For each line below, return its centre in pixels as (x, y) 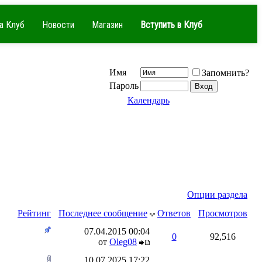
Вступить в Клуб (171, 25)
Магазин (107, 25)
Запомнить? (225, 73)
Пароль (124, 86)
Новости (58, 25)
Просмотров (223, 213)
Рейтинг (34, 213)
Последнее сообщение (103, 213)
